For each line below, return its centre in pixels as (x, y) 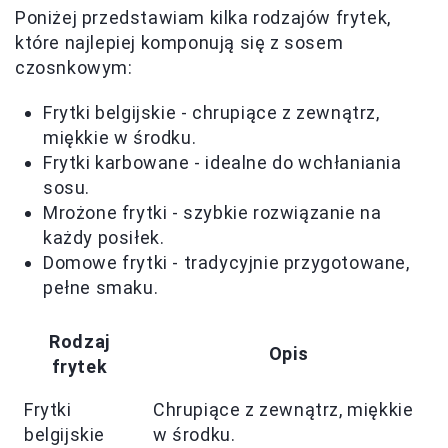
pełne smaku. (101, 287)
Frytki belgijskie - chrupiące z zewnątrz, (211, 112)
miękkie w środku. (120, 137)
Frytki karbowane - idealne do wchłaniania (222, 162)
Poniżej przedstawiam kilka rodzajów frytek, (203, 17)
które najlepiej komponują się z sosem (179, 42)
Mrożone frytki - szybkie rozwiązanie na (212, 212)
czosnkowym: (74, 67)
